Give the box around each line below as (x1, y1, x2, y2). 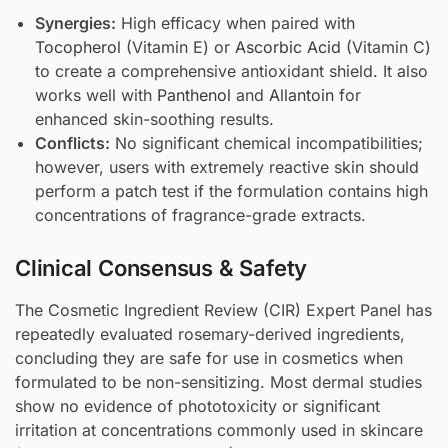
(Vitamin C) (341, 36, 431, 57)
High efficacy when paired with (116, 12, 355, 33)
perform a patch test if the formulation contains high (35, 180, 428, 201)
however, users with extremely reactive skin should (35, 156, 419, 177)
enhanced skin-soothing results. (35, 108, 274, 129)
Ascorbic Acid (235, 36, 341, 57)
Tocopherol (35, 36, 121, 57)
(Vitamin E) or (121, 36, 235, 57)
